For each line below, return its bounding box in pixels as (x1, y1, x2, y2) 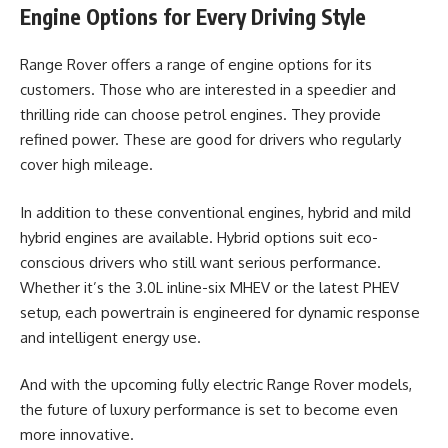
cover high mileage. (20, 155, 153, 174)
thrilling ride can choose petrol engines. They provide (20, 105, 381, 124)
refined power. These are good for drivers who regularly (20, 130, 401, 149)
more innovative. (20, 425, 134, 444)
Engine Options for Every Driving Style (20, 2, 366, 30)
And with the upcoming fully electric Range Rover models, (20, 375, 412, 394)
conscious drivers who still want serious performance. (20, 252, 381, 272)
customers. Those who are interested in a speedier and (20, 80, 396, 99)
